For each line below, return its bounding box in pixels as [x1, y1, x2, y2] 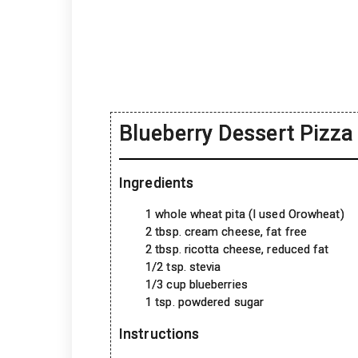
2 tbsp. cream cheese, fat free [145, 224, 307, 239]
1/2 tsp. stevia [145, 259, 221, 274]
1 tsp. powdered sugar [145, 294, 265, 309]
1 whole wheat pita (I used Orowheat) [145, 206, 344, 221]
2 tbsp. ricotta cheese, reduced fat [145, 241, 329, 257]
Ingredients [119, 173, 194, 191]
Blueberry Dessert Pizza [119, 121, 354, 146]
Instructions [119, 324, 200, 342]
